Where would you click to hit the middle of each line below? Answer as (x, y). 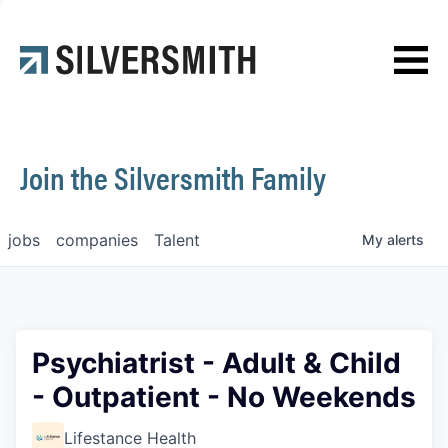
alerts (405, 239)
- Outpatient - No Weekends (224, 397)
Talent (177, 240)
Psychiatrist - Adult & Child (216, 363)
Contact (64, 77)
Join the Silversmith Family (173, 176)
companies (97, 240)
